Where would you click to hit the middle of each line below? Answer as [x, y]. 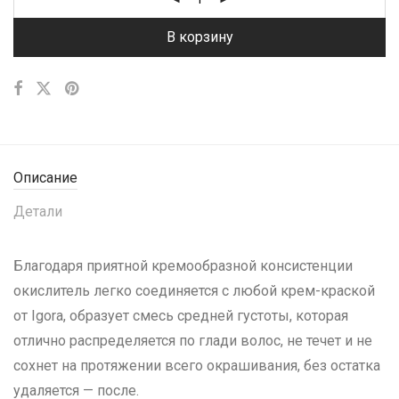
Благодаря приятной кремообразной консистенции [183, 266]
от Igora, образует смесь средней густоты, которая [181, 316]
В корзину [199, 37]
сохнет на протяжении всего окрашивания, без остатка [197, 366]
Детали [38, 212]
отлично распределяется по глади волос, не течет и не [193, 341]
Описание [45, 178]
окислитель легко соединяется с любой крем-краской [194, 291]
